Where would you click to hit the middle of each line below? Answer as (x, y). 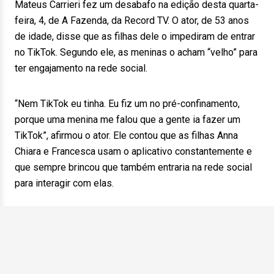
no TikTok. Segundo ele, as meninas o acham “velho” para (136, 52)
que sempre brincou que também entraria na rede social (133, 167)
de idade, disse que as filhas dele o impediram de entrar (135, 36)
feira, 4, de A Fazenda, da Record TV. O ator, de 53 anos (132, 20)
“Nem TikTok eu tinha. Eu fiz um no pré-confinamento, (127, 104)
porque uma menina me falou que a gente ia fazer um (128, 120)
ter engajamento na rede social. (81, 68)
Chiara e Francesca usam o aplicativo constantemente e (133, 151)
